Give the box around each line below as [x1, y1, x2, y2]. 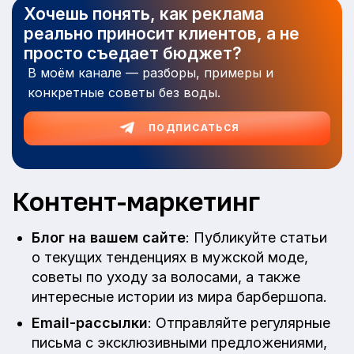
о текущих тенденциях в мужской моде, [32, 249, 308, 266]
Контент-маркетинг [12, 186, 260, 217]
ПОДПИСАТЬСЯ [148, 122, 240, 134]
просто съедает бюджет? [24, 43, 242, 63]
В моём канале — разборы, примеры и [28, 65, 273, 81]
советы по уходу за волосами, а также [32, 269, 300, 286]
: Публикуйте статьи [186, 229, 327, 247]
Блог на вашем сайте [32, 229, 186, 247]
